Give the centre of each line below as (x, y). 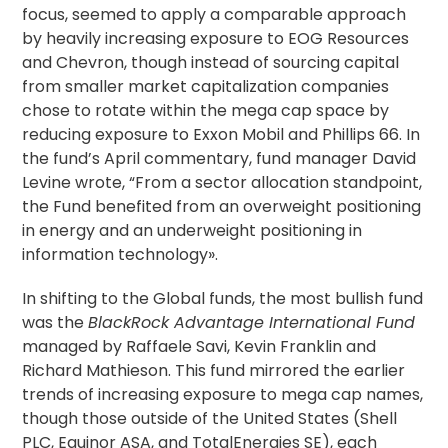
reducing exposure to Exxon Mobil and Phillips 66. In (221, 134)
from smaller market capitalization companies (206, 86)
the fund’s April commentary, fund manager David (219, 158)
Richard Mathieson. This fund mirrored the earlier (214, 370)
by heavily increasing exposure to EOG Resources (216, 38)
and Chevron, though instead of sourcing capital (211, 62)
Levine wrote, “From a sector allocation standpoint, (222, 182)
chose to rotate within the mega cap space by (206, 110)
